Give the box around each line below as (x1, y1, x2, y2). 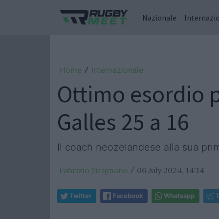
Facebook (113, 192, 143, 199)
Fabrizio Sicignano (59, 165, 128, 175)
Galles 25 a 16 (57, 107, 189, 136)
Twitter (69, 192, 91, 199)
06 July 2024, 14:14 (137, 165, 204, 175)
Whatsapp (164, 192, 195, 199)
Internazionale (91, 65, 143, 75)
